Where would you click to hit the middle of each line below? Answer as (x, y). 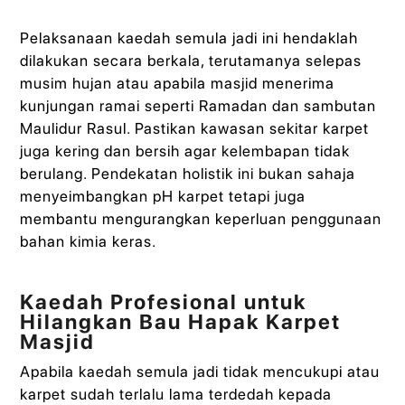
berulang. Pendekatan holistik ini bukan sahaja (188, 174)
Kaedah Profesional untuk (164, 301)
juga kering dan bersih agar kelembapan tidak (185, 151)
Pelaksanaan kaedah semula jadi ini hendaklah (189, 38)
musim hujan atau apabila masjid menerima (178, 84)
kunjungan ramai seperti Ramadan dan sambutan (198, 106)
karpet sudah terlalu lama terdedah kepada (176, 394)
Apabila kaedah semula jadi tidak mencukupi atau (200, 371)
